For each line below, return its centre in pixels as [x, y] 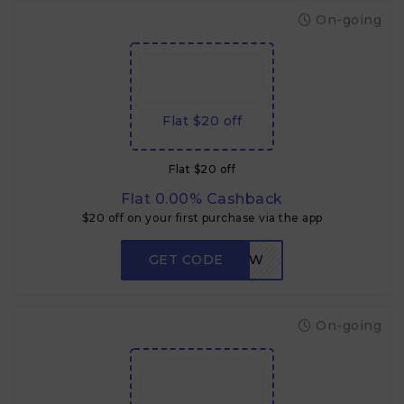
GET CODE [186, 260]
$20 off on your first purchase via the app [202, 218]
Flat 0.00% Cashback [202, 199]
